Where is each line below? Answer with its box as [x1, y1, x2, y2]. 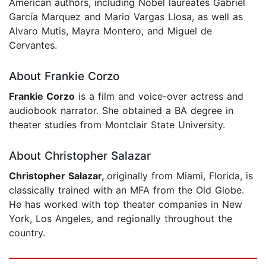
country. [9, 226, 45, 239]
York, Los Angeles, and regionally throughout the [9, 212, 232, 224]
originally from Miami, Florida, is [107, 169, 253, 182]
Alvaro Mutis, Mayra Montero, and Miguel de [9, 24, 212, 37]
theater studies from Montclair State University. [9, 118, 225, 131]
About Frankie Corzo [9, 69, 119, 83]
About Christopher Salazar [9, 148, 151, 163]
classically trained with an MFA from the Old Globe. [9, 183, 244, 196]
